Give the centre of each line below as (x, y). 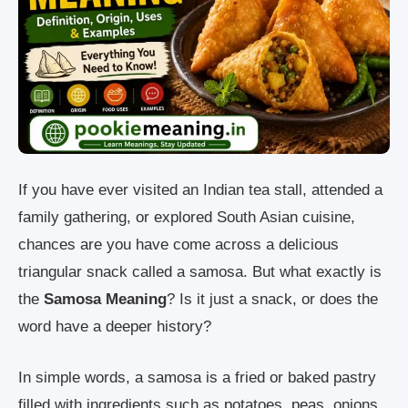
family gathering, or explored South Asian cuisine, (187, 218)
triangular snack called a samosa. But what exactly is (200, 272)
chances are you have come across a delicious (178, 245)
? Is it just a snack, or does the (272, 300)
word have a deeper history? (115, 327)
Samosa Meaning (105, 300)
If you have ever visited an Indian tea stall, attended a (200, 190)
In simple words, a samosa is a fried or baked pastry (197, 377)
